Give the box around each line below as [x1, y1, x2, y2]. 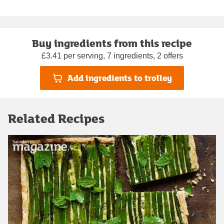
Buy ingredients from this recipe [32, 35, 192, 50]
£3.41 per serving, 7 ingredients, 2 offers [41, 51, 183, 60]
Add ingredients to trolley [67, 71, 172, 84]
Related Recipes [8, 109, 104, 127]
